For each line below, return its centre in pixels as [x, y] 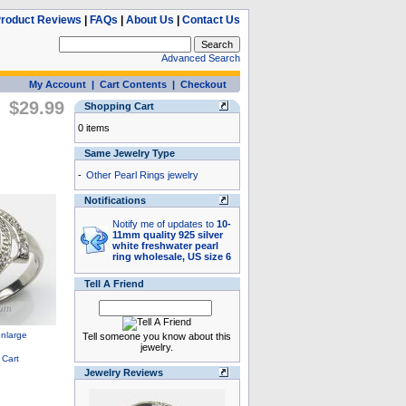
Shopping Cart [119, 106]
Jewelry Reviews [123, 372]
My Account [57, 84]
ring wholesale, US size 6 [171, 256]
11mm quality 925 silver [167, 235]
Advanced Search [200, 58]
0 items [93, 128]
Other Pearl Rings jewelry [142, 175]
